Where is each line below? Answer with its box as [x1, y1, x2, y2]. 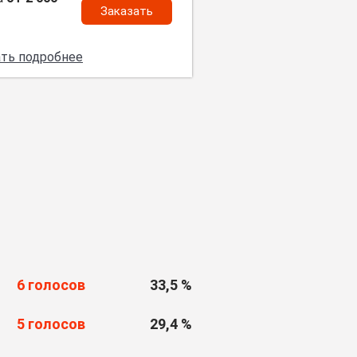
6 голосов [17, 277, 85, 293]
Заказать [100, 3, 153, 18]
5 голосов [17, 316, 85, 332]
